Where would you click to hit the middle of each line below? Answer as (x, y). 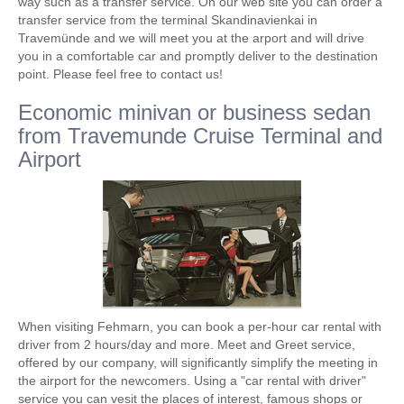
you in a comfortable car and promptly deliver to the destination (198, 56)
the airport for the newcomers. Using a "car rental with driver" (192, 381)
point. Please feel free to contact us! (120, 74)
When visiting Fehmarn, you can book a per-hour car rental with (200, 326)
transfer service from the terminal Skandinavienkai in (168, 20)
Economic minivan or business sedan (194, 112)
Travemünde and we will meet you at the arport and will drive (191, 38)
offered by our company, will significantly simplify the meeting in (198, 363)
